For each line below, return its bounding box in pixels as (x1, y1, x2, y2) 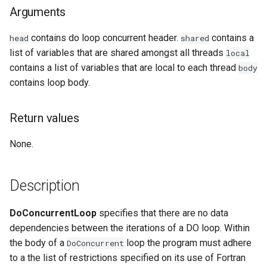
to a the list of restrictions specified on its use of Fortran (10, 252, 246, 263)
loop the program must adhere (124, 237, 252, 249)
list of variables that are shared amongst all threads (10, 47, 226, 58)
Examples (17, 13, 58, 24)
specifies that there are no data (97, 207, 228, 219)
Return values (10, 111, 79, 125)
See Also (17, 42, 55, 53)
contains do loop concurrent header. (29, 32, 181, 44)
